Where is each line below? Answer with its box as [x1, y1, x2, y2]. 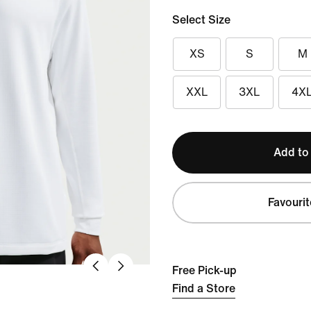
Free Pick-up [172, 264, 237, 276]
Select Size [172, 14, 230, 26]
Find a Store [172, 283, 235, 294]
